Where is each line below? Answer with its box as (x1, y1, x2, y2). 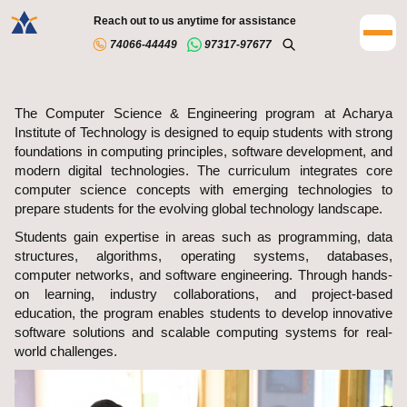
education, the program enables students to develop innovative (15, 305, 392, 321)
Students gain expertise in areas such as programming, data (15, 229, 392, 244)
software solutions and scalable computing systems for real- (15, 324, 392, 340)
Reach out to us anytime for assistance (93, 14, 296, 27)
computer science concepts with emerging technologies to (15, 182, 392, 197)
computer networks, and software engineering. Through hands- (15, 267, 392, 283)
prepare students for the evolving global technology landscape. (15, 201, 382, 216)
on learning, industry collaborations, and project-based (15, 286, 392, 302)
